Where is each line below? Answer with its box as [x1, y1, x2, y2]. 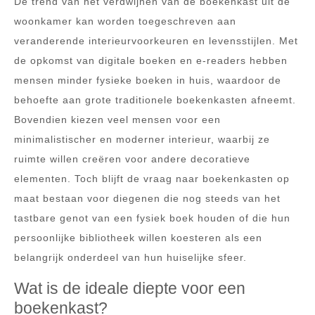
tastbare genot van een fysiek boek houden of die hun [14, 212, 290, 224]
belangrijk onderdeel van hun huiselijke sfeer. [14, 251, 247, 263]
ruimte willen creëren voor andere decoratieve [14, 153, 250, 165]
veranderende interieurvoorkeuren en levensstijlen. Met [14, 34, 298, 46]
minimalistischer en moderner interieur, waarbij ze [14, 133, 270, 145]
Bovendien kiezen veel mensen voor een [14, 113, 221, 125]
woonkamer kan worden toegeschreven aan [14, 15, 236, 27]
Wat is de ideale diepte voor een [14, 278, 245, 297]
